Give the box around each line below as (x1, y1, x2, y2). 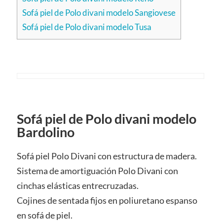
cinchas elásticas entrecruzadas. (16, 180, 139, 191)
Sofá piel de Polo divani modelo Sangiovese (22, 7, 176, 18)
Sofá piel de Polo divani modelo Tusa (22, 22, 151, 33)
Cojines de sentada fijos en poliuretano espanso (16, 195, 197, 206)
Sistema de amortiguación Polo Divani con (16, 165, 178, 176)
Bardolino (16, 124, 74, 140)
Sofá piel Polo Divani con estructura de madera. (16, 150, 197, 161)
